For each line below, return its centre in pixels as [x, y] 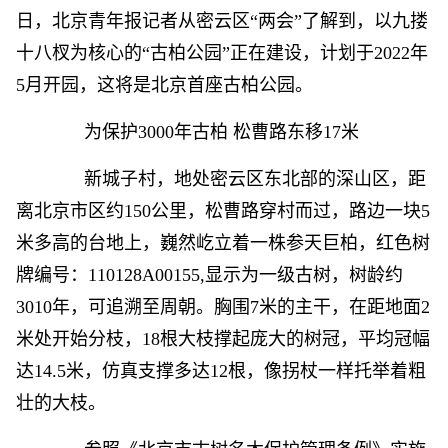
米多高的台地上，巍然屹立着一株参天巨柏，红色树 [223, 243]
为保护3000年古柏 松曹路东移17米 [203, 132]
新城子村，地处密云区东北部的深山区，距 [237, 179]
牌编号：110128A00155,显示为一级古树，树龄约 [209, 275]
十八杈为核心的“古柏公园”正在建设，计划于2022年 [222, 53]
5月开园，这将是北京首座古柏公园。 [164, 85]
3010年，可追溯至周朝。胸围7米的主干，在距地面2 [223, 307]
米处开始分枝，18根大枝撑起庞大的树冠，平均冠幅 [223, 339]
